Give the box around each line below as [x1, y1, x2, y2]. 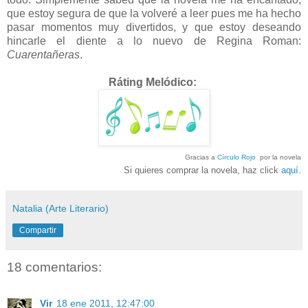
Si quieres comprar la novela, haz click [124, 165, 281, 176]
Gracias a [185, 153, 217, 162]
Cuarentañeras [7, 49, 80, 61]
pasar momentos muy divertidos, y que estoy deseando [7, 21, 301, 34]
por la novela [256, 153, 301, 162]
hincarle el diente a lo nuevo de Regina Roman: [7, 35, 301, 47]
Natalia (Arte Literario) [12, 203, 109, 214]
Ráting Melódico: [109, 76, 199, 89]
